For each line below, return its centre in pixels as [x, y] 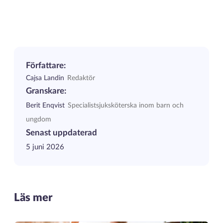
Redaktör [81, 78]
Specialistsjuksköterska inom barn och [125, 106]
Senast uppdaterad [61, 133]
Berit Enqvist [45, 106]
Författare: [46, 66]
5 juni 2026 [45, 147]
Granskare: [46, 91]
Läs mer [33, 198]
